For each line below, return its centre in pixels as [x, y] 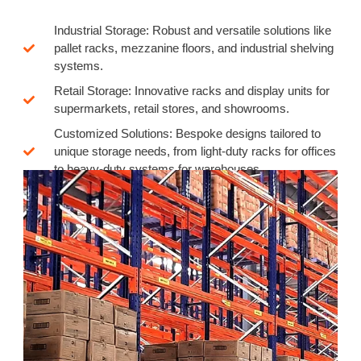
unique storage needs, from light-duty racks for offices [195, 151]
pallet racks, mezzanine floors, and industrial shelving [193, 48]
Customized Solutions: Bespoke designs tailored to [187, 134]
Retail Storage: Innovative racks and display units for [191, 91]
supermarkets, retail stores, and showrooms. [171, 109]
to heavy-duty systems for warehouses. [158, 169]
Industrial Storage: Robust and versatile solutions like [192, 31]
